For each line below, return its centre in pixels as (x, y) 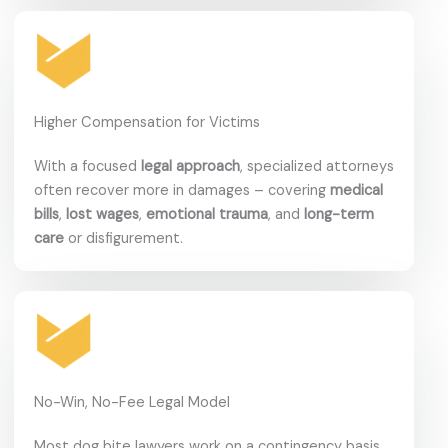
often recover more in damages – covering (182, 190)
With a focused (85, 166)
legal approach (188, 166)
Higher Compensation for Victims (147, 122)
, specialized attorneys (317, 166)
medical (356, 190)
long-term (339, 214)
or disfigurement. (123, 238)
